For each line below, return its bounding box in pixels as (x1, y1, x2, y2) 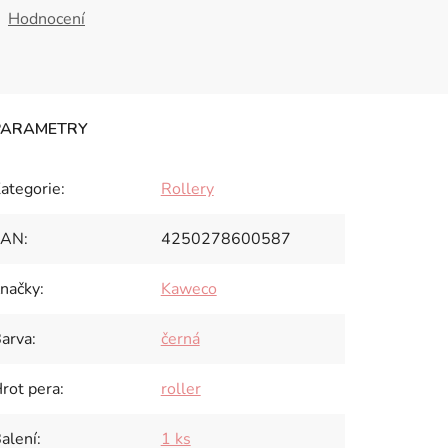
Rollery (160, 178, 214, 200)
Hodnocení (8, 8, 85, 30)
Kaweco (160, 278, 217, 300)
